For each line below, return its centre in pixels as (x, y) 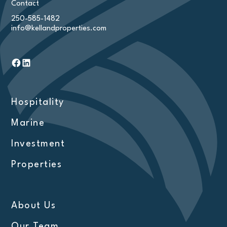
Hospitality (38, 103)
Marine (28, 123)
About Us (34, 206)
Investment (38, 144)
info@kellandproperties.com (59, 29)
